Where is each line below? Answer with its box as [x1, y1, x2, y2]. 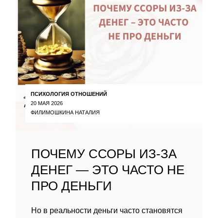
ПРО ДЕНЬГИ [31, 179, 112, 193]
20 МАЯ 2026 [31, 100, 63, 106]
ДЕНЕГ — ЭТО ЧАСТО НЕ [31, 163, 184, 177]
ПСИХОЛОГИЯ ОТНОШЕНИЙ [31, 91, 107, 97]
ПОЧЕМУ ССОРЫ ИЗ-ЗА [31, 146, 177, 161]
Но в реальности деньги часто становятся [31, 206, 182, 215]
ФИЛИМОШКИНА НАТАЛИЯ [31, 109, 100, 115]
